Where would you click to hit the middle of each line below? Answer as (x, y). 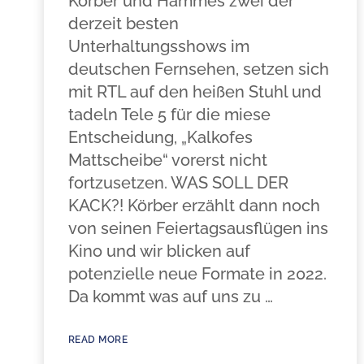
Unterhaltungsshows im (158, 46)
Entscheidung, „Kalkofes (160, 137)
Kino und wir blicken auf (159, 251)
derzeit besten (123, 24)
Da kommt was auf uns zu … (170, 297)
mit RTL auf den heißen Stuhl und (195, 92)
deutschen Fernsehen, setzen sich (198, 69)
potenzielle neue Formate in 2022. (197, 274)
